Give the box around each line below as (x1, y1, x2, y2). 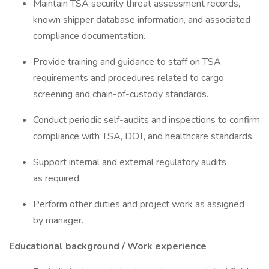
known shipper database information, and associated (33, 13, 250, 26)
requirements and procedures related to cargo (33, 71, 224, 85)
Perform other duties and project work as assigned (33, 198, 244, 211)
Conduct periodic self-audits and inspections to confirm (33, 113, 260, 127)
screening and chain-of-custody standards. (33, 88, 211, 101)
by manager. (33, 214, 86, 227)
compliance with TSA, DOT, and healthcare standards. (33, 130, 256, 143)
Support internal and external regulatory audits (33, 156, 226, 169)
